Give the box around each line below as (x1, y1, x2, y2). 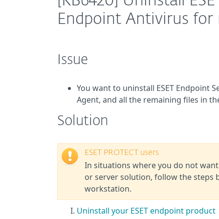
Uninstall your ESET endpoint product (77, 205, 216, 216)
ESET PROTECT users (85, 149, 159, 157)
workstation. (85, 183, 131, 194)
